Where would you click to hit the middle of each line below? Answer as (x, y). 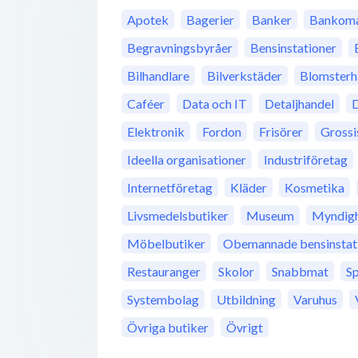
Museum (270, 216)
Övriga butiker (168, 328)
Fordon (222, 132)
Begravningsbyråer (180, 48)
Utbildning (246, 300)
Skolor (236, 272)
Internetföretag (170, 188)
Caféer (146, 104)
